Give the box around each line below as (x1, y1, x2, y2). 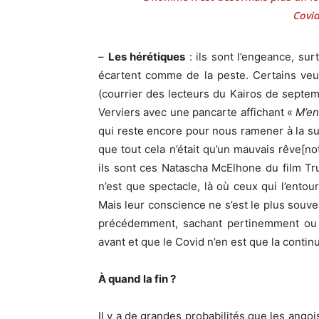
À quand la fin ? (98, 272, 176, 286)
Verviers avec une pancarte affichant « (98, 105, 296, 120)
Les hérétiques (108, 50, 186, 64)
